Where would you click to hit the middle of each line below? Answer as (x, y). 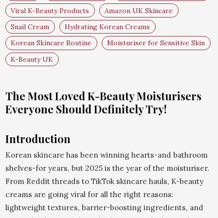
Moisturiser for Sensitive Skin (156, 43)
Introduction (38, 138)
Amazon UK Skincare (139, 10)
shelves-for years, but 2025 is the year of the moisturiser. (107, 168)
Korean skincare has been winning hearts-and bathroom (106, 155)
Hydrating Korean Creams (107, 27)
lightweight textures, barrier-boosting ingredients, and (104, 207)
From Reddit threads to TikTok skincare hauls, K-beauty (104, 181)
